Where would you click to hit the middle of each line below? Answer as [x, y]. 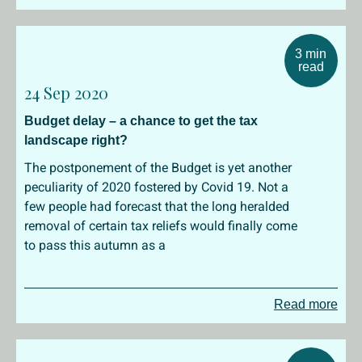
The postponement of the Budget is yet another [158, 168]
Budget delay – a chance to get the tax [141, 121]
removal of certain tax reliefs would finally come [161, 226]
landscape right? [76, 140]
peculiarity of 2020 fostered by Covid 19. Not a [156, 187]
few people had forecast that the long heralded [157, 206]
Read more [305, 304]
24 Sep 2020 [66, 93]
